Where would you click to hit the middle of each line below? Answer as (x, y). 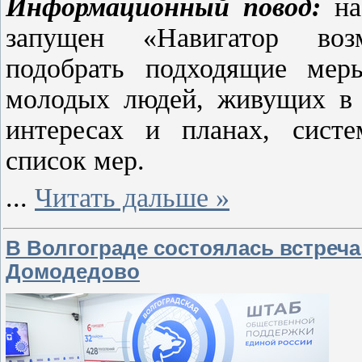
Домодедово (73, 271)
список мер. (75, 160)
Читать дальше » (132, 197)
